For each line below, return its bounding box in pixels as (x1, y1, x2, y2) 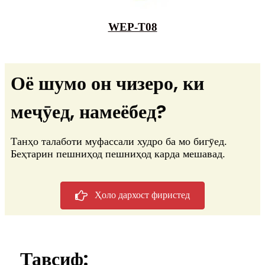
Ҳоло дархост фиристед (95, 190, 190, 201)
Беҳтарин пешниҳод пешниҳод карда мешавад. (11, 148, 225, 160)
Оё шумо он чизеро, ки (11, 70, 204, 97)
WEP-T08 (108, 21, 157, 34)
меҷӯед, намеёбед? (11, 98, 166, 125)
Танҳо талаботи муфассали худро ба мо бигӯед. (11, 135, 227, 148)
